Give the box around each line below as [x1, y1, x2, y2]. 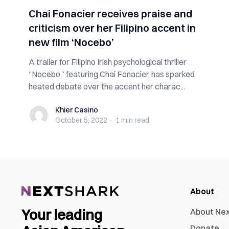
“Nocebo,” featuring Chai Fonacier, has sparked [29, 69, 195, 79]
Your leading [21, 206, 102, 224]
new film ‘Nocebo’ [29, 36, 114, 49]
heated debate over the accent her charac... [29, 81, 185, 91]
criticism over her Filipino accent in [29, 21, 196, 34]
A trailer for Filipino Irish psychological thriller [29, 57, 187, 67]
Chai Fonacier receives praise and [29, 7, 192, 20]
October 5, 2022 [55, 116, 107, 125]
